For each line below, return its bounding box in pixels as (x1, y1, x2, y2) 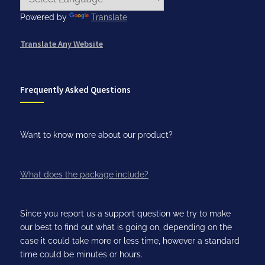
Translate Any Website (20, 38, 103, 49)
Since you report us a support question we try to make (20, 209, 231, 219)
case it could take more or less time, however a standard (20, 236, 240, 246)
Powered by (20, 12, 69, 22)
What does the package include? (20, 169, 148, 179)
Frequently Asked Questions (20, 83, 131, 95)
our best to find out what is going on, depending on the (20, 222, 232, 232)
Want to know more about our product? (20, 130, 173, 140)
